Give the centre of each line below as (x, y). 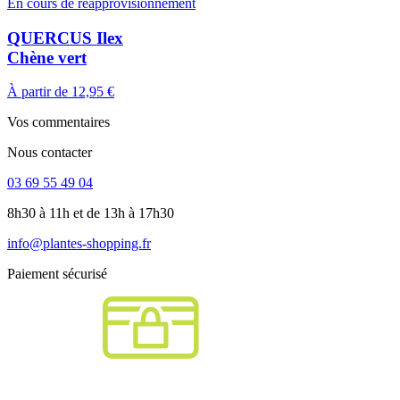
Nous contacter (50, 153)
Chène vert (47, 57)
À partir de (37, 92)
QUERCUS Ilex (65, 37)
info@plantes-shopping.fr (79, 244)
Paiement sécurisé (57, 274)
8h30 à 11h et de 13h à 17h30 (91, 213)
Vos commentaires (58, 122)
